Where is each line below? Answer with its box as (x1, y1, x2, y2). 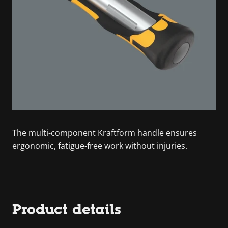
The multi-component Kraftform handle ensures (12, 127, 197, 138)
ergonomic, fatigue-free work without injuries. (12, 140, 187, 151)
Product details (12, 201, 121, 217)
